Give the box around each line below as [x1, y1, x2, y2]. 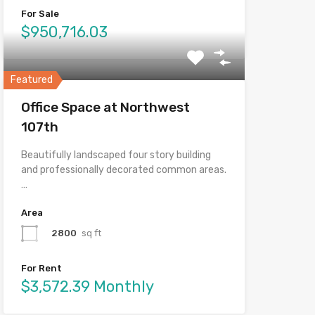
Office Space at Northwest [20, 98, 190, 115]
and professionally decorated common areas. [20, 163, 226, 176]
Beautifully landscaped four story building [20, 148, 211, 161]
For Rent [20, 262, 62, 274]
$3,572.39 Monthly [20, 276, 154, 296]
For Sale [20, 8, 59, 19]
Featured [10, 73, 53, 86]
